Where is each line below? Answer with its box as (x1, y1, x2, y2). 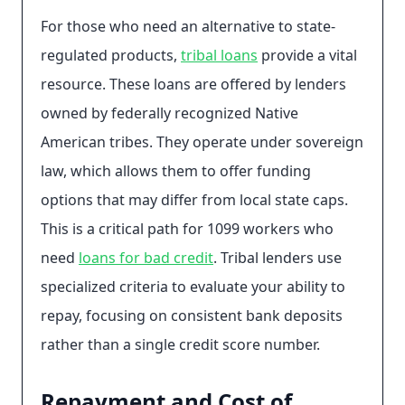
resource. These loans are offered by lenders (41, 74, 346, 94)
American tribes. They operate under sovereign (41, 132, 363, 152)
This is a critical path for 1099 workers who (41, 219, 334, 239)
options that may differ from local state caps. (41, 190, 348, 210)
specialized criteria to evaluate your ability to (41, 277, 345, 297)
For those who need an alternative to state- (41, 16, 335, 36)
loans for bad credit (79, 248, 213, 268)
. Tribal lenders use (213, 248, 342, 268)
